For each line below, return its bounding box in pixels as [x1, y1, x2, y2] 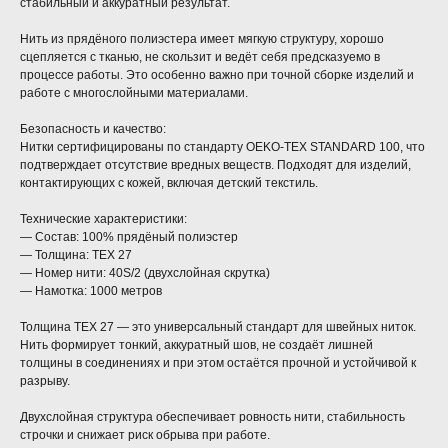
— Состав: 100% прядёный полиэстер [20, 230, 238, 245]
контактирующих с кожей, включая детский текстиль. [20, 176, 318, 191]
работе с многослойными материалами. [20, 86, 248, 101]
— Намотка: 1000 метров [20, 284, 162, 299]
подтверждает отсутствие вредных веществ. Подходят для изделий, [20, 158, 411, 173]
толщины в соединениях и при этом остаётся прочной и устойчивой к [20, 356, 416, 371]
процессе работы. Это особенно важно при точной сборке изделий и [20, 68, 414, 83]
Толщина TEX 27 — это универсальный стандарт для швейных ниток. [20, 320, 416, 335]
